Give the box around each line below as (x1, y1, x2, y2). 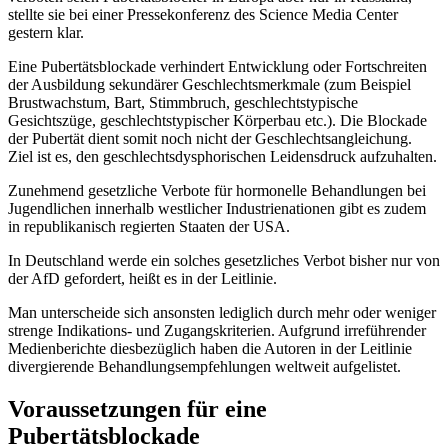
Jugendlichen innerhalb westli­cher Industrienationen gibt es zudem (8, 199, 426, 217)
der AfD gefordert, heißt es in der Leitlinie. (8, 269, 277, 287)
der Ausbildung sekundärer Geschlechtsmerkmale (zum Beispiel (8, 75, 411, 93)
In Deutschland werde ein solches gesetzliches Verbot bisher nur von (8, 251, 440, 269)
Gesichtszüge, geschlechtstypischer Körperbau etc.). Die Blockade (8, 111, 427, 129)
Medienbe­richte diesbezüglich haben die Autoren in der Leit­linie (8, 339, 412, 357)
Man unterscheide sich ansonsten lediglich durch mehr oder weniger (8, 303, 436, 321)
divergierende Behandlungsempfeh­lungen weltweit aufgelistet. (8, 357, 401, 375)
